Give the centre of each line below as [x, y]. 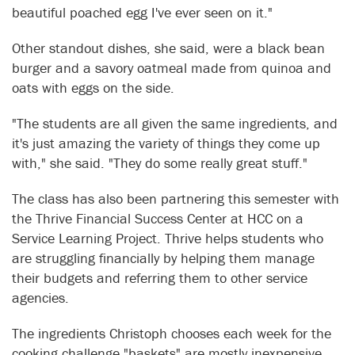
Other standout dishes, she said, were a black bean [168, 48]
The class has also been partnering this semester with [176, 199]
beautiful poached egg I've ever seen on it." [142, 13]
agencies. [40, 298]
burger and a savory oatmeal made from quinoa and [172, 68]
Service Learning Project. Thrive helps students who [168, 239]
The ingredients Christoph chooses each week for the [172, 334]
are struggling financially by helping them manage [163, 258]
